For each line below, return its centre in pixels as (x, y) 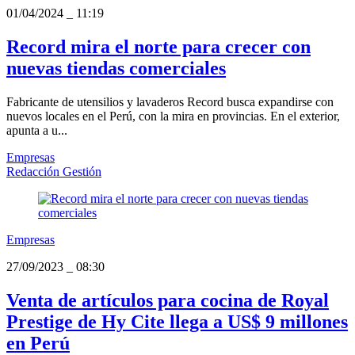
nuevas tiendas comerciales (116, 69)
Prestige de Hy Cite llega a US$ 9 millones (177, 322)
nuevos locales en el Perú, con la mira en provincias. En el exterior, (173, 116)
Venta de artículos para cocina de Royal (168, 301)
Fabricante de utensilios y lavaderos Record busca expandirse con (170, 102)
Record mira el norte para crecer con (158, 47)
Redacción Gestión (54, 172)
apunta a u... (37, 131)
